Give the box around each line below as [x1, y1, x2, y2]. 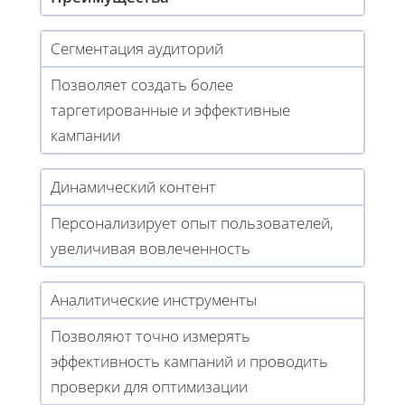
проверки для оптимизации [51, 376, 248, 398]
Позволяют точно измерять [51, 325, 250, 347]
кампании [51, 125, 120, 146]
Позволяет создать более [51, 74, 233, 96]
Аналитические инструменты [51, 289, 257, 311]
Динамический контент [51, 176, 216, 198]
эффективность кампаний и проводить [51, 351, 328, 372]
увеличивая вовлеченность [51, 238, 250, 259]
